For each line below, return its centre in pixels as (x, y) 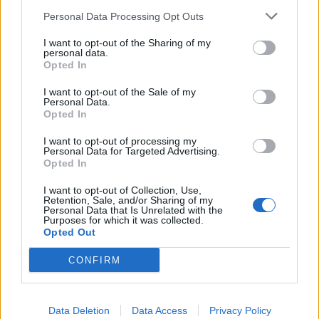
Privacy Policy (240, 310)
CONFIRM (94, 260)
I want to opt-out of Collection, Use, (122, 190)
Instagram (159, 225)
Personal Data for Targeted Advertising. (132, 151)
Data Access (159, 310)
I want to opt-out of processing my (120, 141)
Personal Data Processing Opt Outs (124, 16)
